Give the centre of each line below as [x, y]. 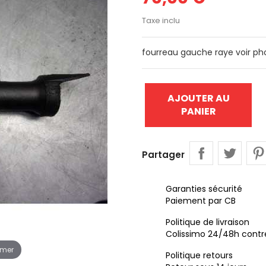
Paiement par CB [201, 201]
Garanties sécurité [204, 189]
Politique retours [199, 255]
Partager [163, 155]
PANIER [198, 111]
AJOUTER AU [198, 98]
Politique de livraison [208, 222]
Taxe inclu [161, 20]
